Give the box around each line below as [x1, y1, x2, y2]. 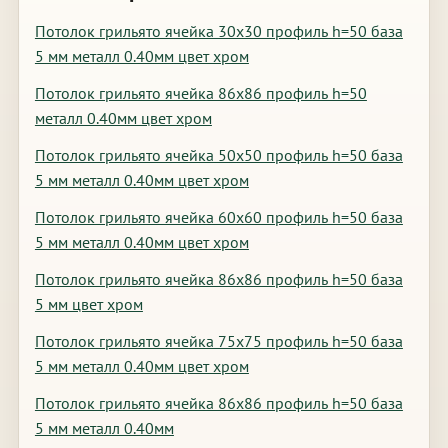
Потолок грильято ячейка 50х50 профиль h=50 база [34, 145, 403, 165]
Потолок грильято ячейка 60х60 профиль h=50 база [34, 207, 403, 227]
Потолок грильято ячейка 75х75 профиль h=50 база [34, 331, 403, 351]
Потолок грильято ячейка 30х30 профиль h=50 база [34, 21, 403, 41]
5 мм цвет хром [34, 294, 143, 314]
